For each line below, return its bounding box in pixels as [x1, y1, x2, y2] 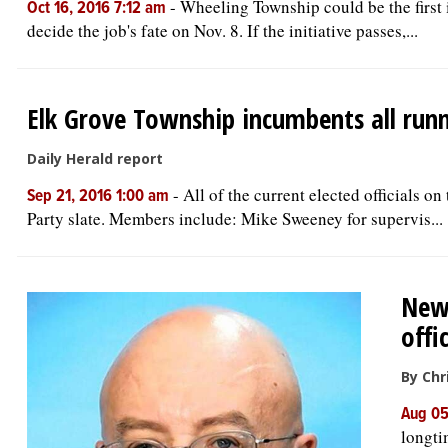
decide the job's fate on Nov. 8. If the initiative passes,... [27, 19, 418, 42]
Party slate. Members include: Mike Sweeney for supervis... [27, 207, 443, 230]
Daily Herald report [27, 149, 163, 168]
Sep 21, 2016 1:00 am [27, 186, 173, 208]
